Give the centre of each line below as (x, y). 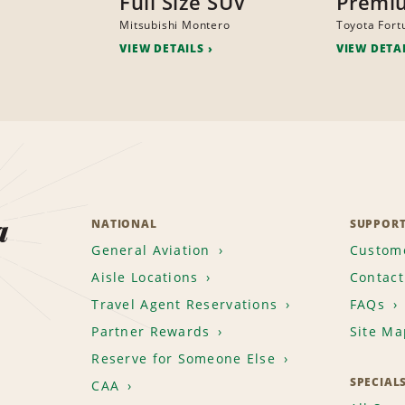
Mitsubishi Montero (175, 25)
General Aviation (151, 250)
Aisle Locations (145, 278)
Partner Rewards (151, 332)
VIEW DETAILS (162, 49)
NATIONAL (124, 224)
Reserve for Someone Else (184, 359)
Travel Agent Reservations (185, 305)
